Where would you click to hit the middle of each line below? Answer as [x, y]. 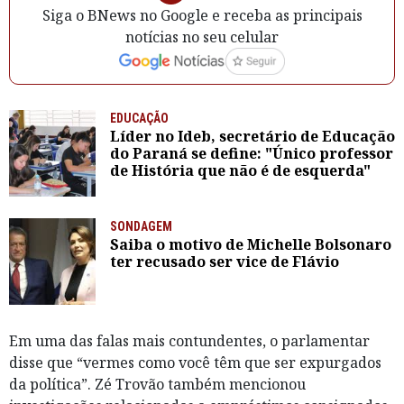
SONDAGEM [141, 226]
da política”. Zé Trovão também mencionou [157, 384]
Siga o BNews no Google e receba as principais [202, 15]
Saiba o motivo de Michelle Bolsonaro [251, 244]
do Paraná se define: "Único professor [252, 153]
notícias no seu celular [202, 37]
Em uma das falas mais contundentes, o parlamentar [189, 340]
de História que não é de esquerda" [240, 170]
